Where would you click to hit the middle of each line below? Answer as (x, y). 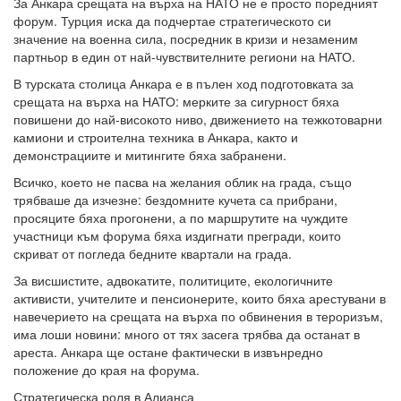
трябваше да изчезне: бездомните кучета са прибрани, (175, 200)
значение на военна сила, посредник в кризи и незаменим (186, 39)
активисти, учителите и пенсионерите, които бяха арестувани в (200, 299)
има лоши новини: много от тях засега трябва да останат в (187, 334)
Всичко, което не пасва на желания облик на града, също (183, 182)
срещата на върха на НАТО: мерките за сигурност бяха (176, 102)
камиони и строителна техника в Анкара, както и (156, 137)
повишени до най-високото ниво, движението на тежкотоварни (198, 119)
